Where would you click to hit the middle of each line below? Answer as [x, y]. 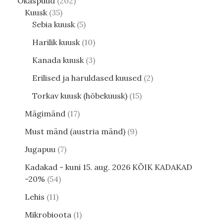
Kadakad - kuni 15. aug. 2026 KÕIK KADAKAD [109, 167]
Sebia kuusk [54, 25]
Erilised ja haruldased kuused [87, 78]
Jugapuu [40, 149]
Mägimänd [45, 114]
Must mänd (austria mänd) [75, 132]
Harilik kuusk [56, 42]
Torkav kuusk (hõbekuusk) [80, 96]
